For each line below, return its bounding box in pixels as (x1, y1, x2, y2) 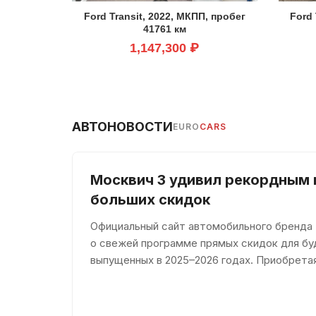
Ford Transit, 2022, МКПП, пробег (83, 10, 245, 22)
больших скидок (90, 190, 210, 208)
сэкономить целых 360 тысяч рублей (90, 269, 281, 284)
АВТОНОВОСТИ (72, 119, 173, 134)
